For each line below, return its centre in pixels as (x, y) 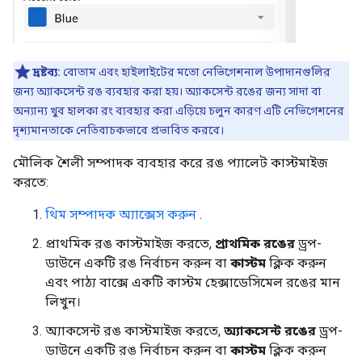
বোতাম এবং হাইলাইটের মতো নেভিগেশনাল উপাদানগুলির (196, 72)
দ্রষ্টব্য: (46, 72)
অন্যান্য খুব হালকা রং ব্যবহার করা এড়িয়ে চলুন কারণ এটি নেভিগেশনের (179, 111)
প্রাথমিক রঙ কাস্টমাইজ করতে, (130, 244)
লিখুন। (63, 302)
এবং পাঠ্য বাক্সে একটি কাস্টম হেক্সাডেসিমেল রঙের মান (193, 283)
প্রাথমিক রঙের (255, 244)
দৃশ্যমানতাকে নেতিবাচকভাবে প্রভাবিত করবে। (118, 130)
